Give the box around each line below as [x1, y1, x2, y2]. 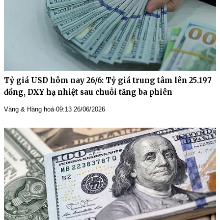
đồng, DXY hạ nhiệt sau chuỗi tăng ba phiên [4, 87, 172, 97]
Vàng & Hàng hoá [4, 105, 54, 113]
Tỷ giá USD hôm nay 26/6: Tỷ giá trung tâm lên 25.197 [4, 75, 212, 85]
